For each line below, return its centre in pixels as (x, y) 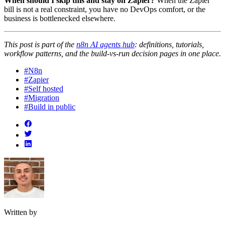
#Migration (42, 98)
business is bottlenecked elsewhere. (60, 19)
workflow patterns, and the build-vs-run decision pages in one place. (113, 54)
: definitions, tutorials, (169, 45)
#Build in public (50, 107)
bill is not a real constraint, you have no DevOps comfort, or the (105, 10)
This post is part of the (40, 45)
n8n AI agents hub (105, 45)
